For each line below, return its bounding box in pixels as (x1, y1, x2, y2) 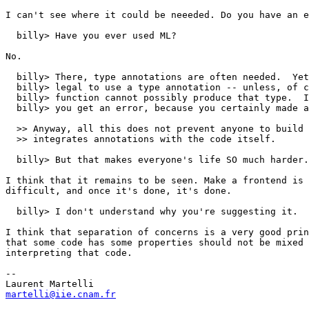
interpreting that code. (6, 248, 138, 259)
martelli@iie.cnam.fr (6, 289, 116, 300)
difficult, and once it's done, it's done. (6, 186, 232, 197)
